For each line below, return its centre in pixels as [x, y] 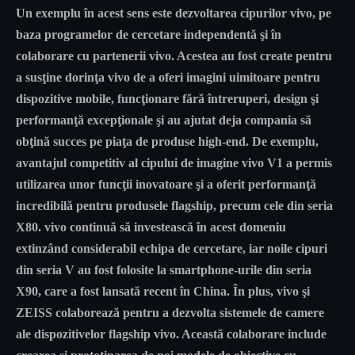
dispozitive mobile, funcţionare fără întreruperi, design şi [167, 98]
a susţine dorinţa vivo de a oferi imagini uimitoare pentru [168, 77]
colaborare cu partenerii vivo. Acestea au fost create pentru [174, 55]
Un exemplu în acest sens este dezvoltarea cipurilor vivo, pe [174, 13]
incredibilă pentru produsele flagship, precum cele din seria [174, 205]
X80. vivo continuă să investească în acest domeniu [151, 227]
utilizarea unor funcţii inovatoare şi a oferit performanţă [166, 184]
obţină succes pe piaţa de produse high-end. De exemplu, [167, 141]
